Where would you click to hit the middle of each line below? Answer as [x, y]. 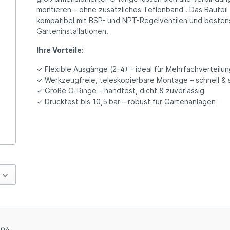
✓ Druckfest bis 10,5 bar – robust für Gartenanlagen [126, 102]
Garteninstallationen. [73, 31]
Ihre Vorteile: [60, 50]
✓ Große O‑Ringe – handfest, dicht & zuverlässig [121, 91]
